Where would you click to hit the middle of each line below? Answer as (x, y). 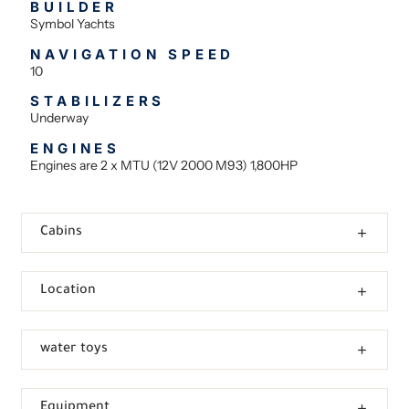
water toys (74, 350)
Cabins (62, 233)
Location (68, 292)
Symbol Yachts (73, 24)
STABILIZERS (98, 101)
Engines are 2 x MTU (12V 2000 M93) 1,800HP (164, 165)
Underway (60, 118)
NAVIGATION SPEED (133, 54)
